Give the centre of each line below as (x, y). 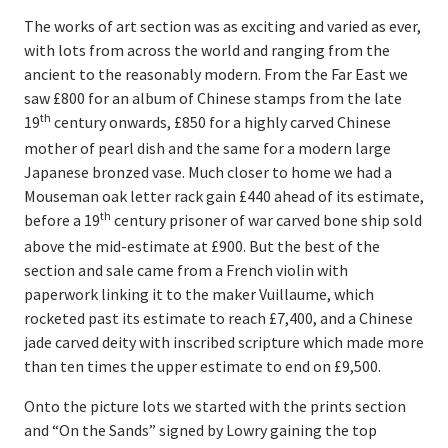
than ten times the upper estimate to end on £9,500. (202, 365)
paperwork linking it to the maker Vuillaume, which (199, 293)
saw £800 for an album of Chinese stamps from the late (213, 97)
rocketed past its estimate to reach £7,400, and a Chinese (218, 317)
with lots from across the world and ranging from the (207, 49)
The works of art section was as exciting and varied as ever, (222, 25)
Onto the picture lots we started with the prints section (215, 405)
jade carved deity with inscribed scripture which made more (224, 341)
